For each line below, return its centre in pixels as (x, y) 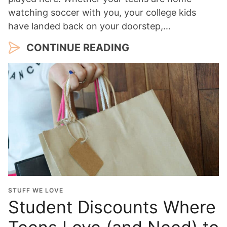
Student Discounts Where (112, 207)
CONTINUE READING (78, 47)
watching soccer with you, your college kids (102, 12)
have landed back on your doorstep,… (89, 26)
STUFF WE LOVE (36, 190)
